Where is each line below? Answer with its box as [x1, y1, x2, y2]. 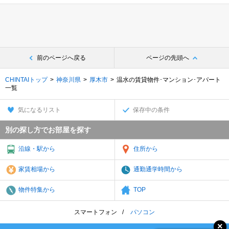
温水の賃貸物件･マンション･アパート [117, 76, 221, 83]
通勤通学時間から [133, 166, 182, 172]
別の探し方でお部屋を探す [5, 125, 91, 134]
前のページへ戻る [36, 54, 86, 61]
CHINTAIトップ [5, 76, 48, 83]
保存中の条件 [133, 106, 170, 113]
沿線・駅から [18, 145, 55, 152]
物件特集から [18, 186, 55, 193]
